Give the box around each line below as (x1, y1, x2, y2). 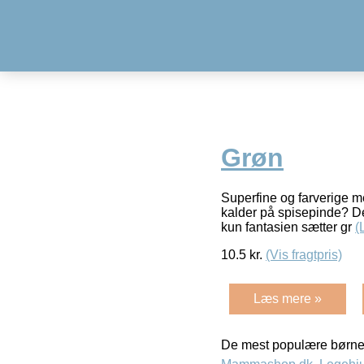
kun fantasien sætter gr (221, 219, 355, 234)
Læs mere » (253, 291, 322, 305)
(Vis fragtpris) (266, 247, 342, 262)
